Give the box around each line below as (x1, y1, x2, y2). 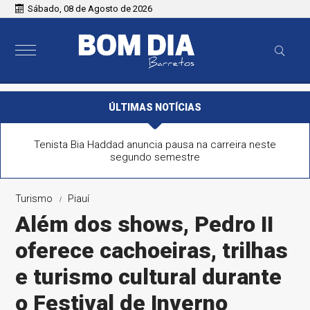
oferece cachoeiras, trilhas (15, 237, 289, 264)
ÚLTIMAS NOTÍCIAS (109, 102, 201, 113)
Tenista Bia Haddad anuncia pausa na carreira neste (33, 138, 276, 151)
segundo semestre (109, 151, 200, 163)
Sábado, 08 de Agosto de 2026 (28, 3, 153, 14)
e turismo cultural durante (15, 264, 282, 290)
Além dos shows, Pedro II (15, 211, 274, 237)
